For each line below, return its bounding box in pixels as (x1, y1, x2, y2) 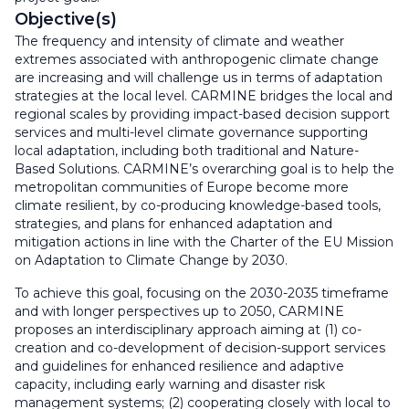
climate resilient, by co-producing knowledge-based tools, (15, 196, 381, 214)
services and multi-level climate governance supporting (15, 123, 368, 141)
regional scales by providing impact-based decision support (15, 105, 390, 122)
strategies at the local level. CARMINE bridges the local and (15, 87, 393, 104)
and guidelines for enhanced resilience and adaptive (15, 357, 344, 374)
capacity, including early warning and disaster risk (15, 375, 325, 393)
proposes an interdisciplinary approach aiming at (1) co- (15, 320, 362, 338)
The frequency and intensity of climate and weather (15, 32, 344, 49)
